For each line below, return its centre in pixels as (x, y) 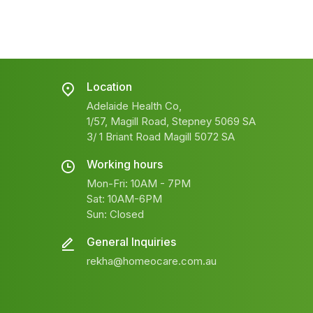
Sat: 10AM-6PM (124, 198)
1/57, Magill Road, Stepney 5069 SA (171, 121)
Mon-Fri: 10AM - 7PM (139, 183)
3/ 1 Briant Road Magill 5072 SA (161, 136)
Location (109, 86)
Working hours (125, 164)
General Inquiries (131, 241)
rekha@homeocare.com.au (152, 261)
